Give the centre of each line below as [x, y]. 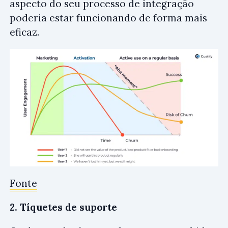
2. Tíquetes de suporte [63, 207]
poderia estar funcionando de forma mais [108, 18]
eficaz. [24, 32]
